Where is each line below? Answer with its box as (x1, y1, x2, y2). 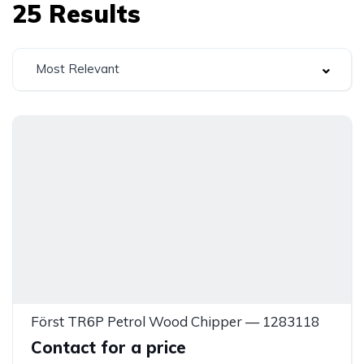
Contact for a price (31, 336, 186, 357)
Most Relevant (36, 61, 119, 76)
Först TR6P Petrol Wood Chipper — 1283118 (31, 312, 319, 330)
